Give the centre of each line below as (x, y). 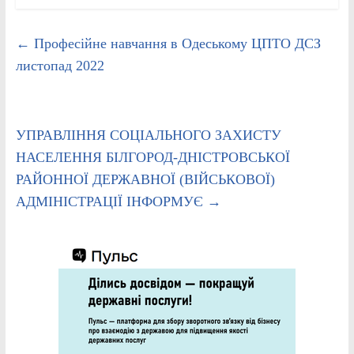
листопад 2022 (60, 65)
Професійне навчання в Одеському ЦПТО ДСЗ (175, 43)
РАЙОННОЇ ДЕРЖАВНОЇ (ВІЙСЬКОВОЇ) (145, 179)
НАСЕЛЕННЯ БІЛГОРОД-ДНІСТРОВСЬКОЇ (153, 157)
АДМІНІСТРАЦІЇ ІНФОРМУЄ (111, 201)
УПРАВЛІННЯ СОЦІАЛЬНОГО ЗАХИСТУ (148, 135)
